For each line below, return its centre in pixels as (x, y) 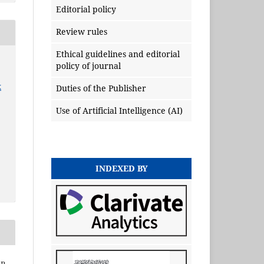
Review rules (82, 32)
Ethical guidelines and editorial (118, 54)
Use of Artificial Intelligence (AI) (119, 111)
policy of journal (88, 66)
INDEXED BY (121, 169)
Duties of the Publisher (101, 88)
